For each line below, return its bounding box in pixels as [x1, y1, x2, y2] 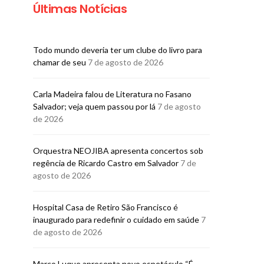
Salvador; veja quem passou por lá [33, 101, 156, 111]
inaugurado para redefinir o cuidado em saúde [33, 214, 199, 225]
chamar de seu [33, 57, 86, 67]
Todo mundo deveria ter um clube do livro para [33, 44, 202, 55]
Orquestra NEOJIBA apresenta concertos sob [33, 145, 203, 156]
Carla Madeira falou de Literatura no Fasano [33, 88, 192, 99]
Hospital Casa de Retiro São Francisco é [33, 202, 178, 212]
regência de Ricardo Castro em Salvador [33, 157, 179, 168]
